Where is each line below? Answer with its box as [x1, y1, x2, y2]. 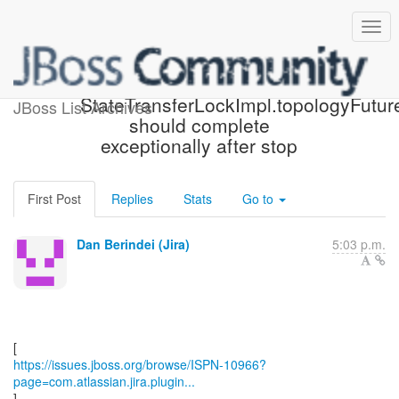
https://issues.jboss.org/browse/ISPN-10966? [13, 355, 266, 373]
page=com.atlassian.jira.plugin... [13, 372, 195, 390]
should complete [128, 111, 270, 138]
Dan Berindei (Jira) [77, 235, 190, 253]
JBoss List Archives [13, 95, 152, 118]
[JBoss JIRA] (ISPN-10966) [84, 70, 315, 97]
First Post [28, 190, 81, 208]
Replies [111, 190, 153, 208]
